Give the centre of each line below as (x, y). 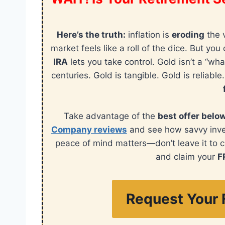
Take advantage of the (111, 116)
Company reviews (89, 130)
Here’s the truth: (91, 35)
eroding (188, 35)
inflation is (149, 35)
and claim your (186, 157)
